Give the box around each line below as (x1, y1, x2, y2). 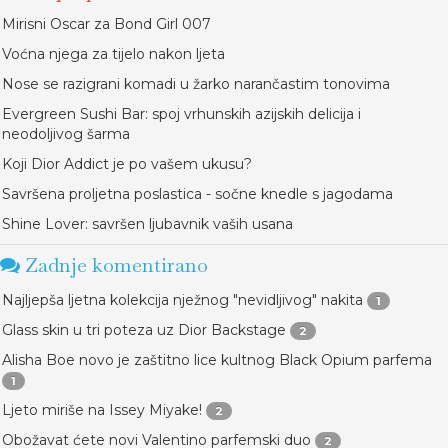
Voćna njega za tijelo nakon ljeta (2, 45, 225, 63)
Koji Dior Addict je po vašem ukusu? (2, 155, 252, 173)
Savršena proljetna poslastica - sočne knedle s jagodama (2, 185, 393, 203)
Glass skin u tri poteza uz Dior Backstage (2, 321, 286, 339)
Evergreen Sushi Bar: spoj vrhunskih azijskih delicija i (2, 105, 361, 123)
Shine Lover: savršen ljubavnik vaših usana (2, 215, 293, 233)
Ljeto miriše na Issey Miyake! (2, 401, 202, 419)
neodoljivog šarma (2, 125, 130, 143)
